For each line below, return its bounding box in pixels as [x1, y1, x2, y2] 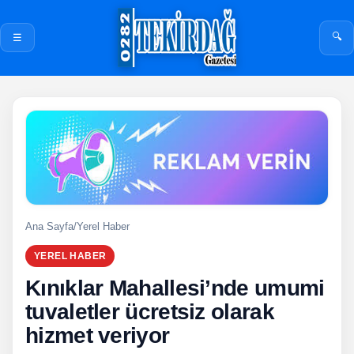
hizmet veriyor [25, 322, 170, 348]
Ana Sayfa [25, 220, 73, 232]
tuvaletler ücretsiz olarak [25, 299, 274, 324]
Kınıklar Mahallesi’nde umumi [25, 275, 325, 300]
